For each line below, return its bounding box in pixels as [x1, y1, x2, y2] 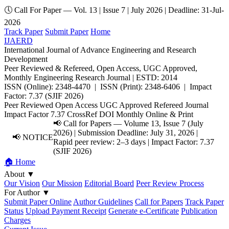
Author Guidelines [73, 197, 133, 206]
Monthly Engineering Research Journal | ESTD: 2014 [4, 73, 177, 82]
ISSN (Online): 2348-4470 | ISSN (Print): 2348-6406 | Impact [4, 82, 212, 91]
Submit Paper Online [4, 197, 72, 206]
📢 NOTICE [12, 133, 53, 142]
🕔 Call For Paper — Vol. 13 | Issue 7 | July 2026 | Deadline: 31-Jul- [4, 6, 224, 14]
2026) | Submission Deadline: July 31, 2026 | [53, 128, 198, 137]
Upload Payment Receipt [26, 207, 106, 215]
